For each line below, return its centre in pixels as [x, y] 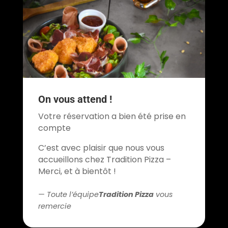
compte [54, 128]
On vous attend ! [75, 99]
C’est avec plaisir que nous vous [101, 148]
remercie [54, 206]
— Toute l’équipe [68, 195]
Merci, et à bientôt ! [77, 172]
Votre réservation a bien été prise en [112, 117]
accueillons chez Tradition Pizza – [104, 160]
